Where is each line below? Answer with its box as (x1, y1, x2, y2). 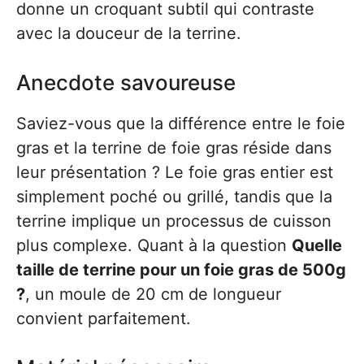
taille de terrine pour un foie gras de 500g (16, 260, 346, 279)
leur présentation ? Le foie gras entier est (16, 162, 333, 182)
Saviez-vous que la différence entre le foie (16, 114, 345, 133)
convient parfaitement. (16, 309, 191, 328)
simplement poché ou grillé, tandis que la (16, 187, 332, 206)
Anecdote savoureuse (16, 70, 236, 95)
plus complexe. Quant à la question (16, 236, 292, 255)
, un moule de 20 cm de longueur (25, 284, 281, 304)
